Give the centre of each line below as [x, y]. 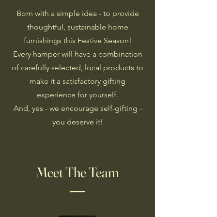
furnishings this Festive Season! [77, 40]
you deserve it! [77, 122]
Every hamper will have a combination [77, 54]
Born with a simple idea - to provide [77, 13]
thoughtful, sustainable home [77, 27]
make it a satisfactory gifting [77, 81]
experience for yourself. [77, 95]
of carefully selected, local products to [77, 68]
